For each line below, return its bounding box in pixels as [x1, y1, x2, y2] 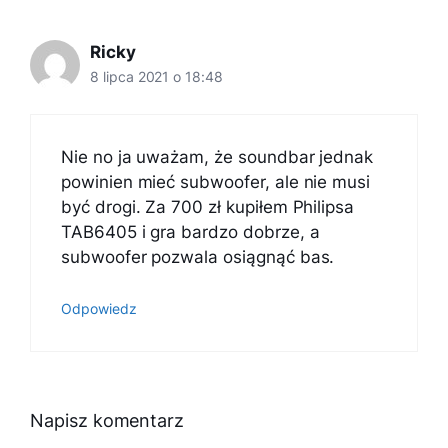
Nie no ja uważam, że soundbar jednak [61, 147, 374, 168]
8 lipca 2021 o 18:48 [90, 68, 223, 85]
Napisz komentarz [30, 410, 185, 432]
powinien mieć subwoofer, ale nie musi [61, 172, 371, 193]
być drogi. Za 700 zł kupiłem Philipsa [61, 197, 355, 218]
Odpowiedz [61, 299, 137, 317]
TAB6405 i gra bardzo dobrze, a [61, 222, 320, 243]
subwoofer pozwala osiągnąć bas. [61, 247, 335, 268]
